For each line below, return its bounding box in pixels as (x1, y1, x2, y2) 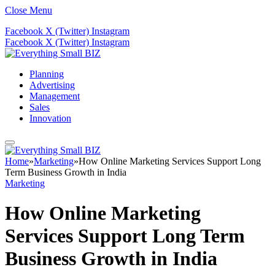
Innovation (29, 113, 71, 123)
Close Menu (5, 5, 52, 15)
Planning (29, 69, 64, 79)
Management (29, 91, 80, 101)
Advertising (29, 80, 75, 90)
